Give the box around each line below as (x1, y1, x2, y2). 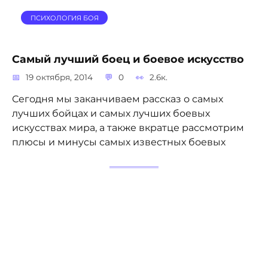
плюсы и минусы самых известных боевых (12, 136, 226, 148)
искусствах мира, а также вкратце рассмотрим (12, 121, 244, 133)
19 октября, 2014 (26, 72, 93, 82)
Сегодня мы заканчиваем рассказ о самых (12, 93, 223, 105)
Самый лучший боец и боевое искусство (12, 52, 244, 65)
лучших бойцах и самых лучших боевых (12, 107, 210, 119)
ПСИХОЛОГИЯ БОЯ (30, 13, 99, 22)
